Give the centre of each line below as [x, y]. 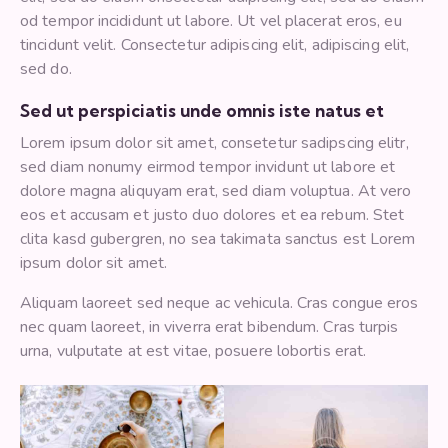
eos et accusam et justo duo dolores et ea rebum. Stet [212, 214]
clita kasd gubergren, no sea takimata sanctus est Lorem [218, 238]
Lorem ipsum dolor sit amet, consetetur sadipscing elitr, [214, 142]
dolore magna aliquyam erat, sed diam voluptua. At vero [216, 190]
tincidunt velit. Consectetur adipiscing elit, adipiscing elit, [215, 44]
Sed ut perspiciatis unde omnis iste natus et [202, 110]
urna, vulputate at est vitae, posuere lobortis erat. [193, 350]
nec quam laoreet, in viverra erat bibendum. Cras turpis [209, 326]
